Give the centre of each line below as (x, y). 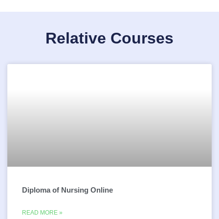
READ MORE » (42, 212)
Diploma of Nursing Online (67, 190)
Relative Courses (109, 38)
